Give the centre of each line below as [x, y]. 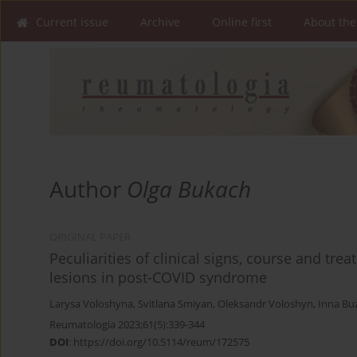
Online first [242, 22]
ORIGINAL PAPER [90, 237]
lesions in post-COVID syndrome [158, 278]
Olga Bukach [189, 189]
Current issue [72, 22]
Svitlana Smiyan [175, 304]
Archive [160, 22]
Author [88, 189]
